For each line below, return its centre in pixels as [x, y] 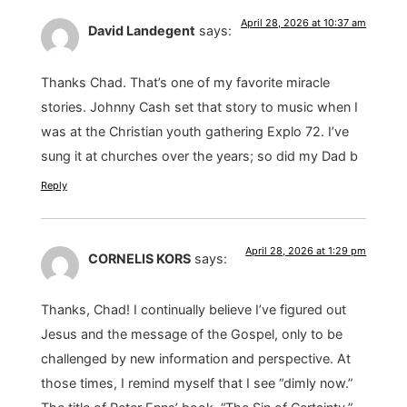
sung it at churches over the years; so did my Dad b [199, 155]
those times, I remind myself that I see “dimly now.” [196, 383]
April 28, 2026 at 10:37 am [304, 23]
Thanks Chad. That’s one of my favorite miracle [185, 82]
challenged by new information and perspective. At [195, 359]
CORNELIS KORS [139, 259]
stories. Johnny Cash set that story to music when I [199, 106]
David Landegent [141, 31]
